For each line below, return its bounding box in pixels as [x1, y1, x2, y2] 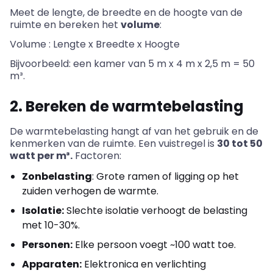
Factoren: [73, 148, 121, 163]
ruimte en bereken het [10, 17, 121, 32]
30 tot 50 [217, 136, 263, 151]
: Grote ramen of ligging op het [92, 169, 239, 183]
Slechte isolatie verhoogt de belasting [64, 203, 247, 218]
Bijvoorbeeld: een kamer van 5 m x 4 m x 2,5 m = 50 [10, 56, 255, 71]
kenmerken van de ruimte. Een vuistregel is [10, 136, 217, 151]
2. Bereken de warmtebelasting [10, 96, 244, 116]
